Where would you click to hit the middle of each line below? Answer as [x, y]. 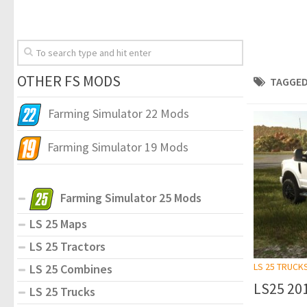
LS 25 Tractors [67, 246]
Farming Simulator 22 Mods [119, 113]
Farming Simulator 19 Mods [118, 147]
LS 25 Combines [71, 269]
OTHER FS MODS [69, 81]
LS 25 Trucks [62, 291]
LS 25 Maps [58, 223]
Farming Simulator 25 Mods [131, 197]
